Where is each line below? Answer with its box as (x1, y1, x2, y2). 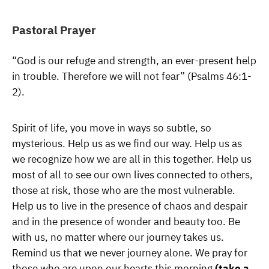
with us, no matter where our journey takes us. (12, 231, 224, 244)
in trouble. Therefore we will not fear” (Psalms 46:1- (12, 70, 252, 83)
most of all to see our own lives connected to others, (12, 168, 253, 182)
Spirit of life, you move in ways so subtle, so (12, 121, 211, 135)
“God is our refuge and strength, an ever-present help (12, 54, 256, 68)
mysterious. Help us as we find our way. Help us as (12, 137, 242, 151)
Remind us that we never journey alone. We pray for (12, 246, 247, 260)
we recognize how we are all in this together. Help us (12, 153, 252, 166)
